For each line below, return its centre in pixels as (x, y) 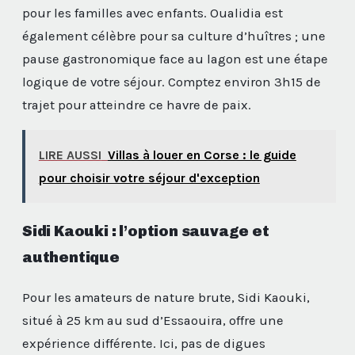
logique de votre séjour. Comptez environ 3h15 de (172, 82)
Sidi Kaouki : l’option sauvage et (146, 231)
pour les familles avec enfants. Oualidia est (153, 13)
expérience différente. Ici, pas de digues (144, 344)
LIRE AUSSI (70, 155)
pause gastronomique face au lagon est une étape (175, 59)
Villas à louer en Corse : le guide (202, 155)
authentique (71, 258)
